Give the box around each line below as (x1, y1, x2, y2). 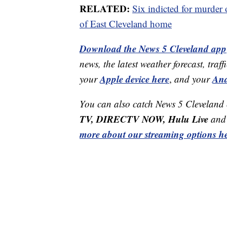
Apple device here (100, 72, 169, 86)
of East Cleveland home (80, 17, 172, 30)
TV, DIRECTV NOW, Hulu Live (80, 112, 208, 126)
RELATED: (80, 2, 132, 16)
